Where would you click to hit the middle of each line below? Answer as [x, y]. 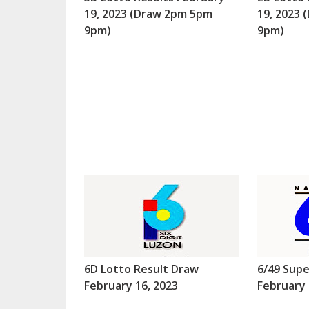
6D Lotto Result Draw [141, 269]
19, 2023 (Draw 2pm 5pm [148, 13]
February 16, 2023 [131, 285]
